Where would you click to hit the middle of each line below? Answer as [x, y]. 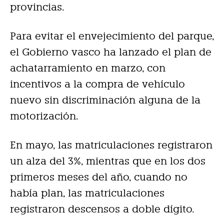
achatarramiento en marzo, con [88, 68]
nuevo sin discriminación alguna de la [105, 100]
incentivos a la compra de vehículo [97, 84]
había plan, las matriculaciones [87, 193]
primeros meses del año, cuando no [99, 177]
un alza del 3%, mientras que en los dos [108, 161]
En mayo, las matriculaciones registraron [111, 145]
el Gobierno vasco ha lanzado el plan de [111, 52]
